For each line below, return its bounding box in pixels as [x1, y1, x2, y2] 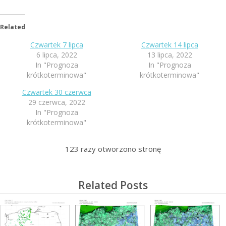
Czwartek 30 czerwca [22, 87, 91, 97]
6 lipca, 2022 [36, 49, 77, 60]
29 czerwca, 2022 [28, 97, 85, 107]
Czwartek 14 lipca [141, 39, 198, 49]
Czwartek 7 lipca [30, 39, 83, 49]
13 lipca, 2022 [147, 49, 192, 60]
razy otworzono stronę [79, 143, 161, 154]
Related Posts [78, 178, 148, 192]
